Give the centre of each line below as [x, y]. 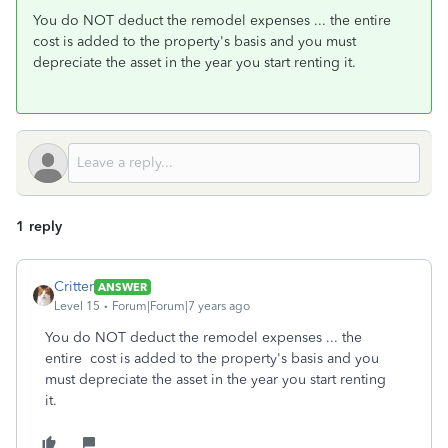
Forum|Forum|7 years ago [181, 306]
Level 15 [77, 306]
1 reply [39, 226]
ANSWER [122, 286]
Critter [74, 286]
